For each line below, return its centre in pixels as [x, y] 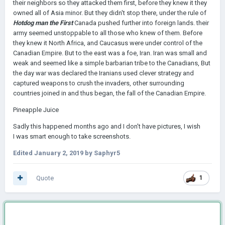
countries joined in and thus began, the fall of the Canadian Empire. [109, 93]
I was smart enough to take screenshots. [72, 136]
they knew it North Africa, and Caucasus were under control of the [108, 43]
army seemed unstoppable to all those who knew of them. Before [108, 33]
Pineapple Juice [36, 110]
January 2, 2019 [59, 153]
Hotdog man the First [44, 23]
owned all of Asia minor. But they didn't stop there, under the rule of [110, 13]
